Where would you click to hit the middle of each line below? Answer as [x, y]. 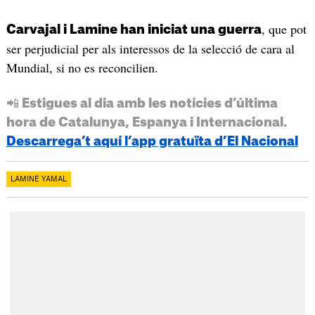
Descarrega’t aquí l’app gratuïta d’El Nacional [152, 141]
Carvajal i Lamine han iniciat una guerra [134, 29]
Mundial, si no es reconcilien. [82, 67]
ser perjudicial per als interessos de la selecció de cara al [150, 48]
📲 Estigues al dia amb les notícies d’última [142, 103]
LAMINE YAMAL [38, 179]
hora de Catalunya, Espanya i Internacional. [147, 122]
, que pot [284, 28]
